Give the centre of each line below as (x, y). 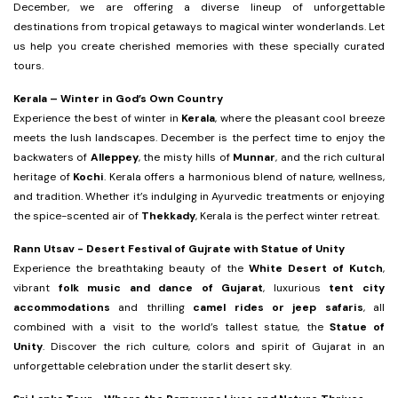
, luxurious (296, 288)
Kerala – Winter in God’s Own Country (118, 99)
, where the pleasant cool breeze (300, 119)
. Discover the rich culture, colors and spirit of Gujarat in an (214, 347)
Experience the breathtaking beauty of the (131, 269)
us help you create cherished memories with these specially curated (199, 47)
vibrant (36, 288)
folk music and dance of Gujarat (161, 288)
